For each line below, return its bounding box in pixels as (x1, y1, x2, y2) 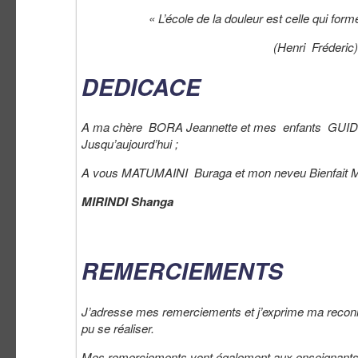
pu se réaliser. (82, 319, 154, 336)
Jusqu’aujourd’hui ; (82, 135, 178, 153)
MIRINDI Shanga (82, 193, 173, 211)
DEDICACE (82, 70, 201, 104)
